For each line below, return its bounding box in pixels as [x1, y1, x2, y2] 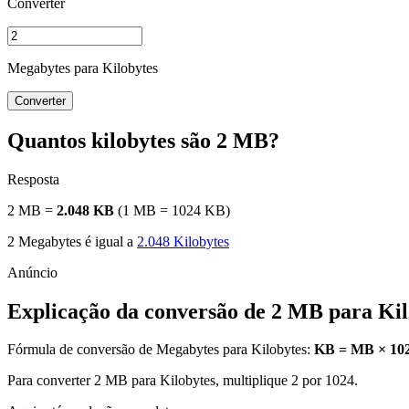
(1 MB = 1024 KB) [114, 202, 230, 218]
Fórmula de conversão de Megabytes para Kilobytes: [7, 341, 314, 358]
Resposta [7, 171, 59, 187]
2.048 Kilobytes [137, 233, 229, 249]
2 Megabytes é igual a [7, 233, 137, 249]
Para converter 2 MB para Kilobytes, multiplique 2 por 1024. [7, 372, 358, 389]
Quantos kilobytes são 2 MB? [7, 128, 279, 152]
